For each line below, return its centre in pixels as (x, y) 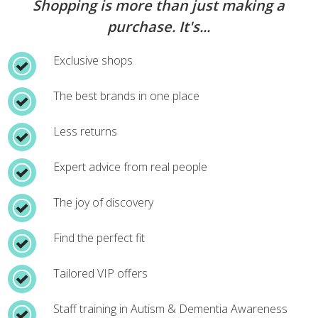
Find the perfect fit (99, 237)
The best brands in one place (127, 95)
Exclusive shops (93, 60)
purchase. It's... (159, 26)
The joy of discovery (104, 202)
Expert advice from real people (131, 166)
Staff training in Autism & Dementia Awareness (171, 308)
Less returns (86, 131)
